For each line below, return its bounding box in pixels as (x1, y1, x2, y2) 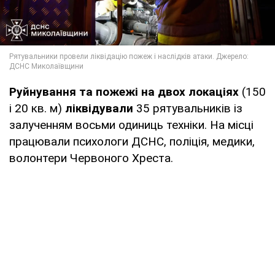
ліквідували (65, 101, 133, 115)
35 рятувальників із (133, 101, 242, 115)
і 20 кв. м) (9, 101, 65, 115)
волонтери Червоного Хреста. (9, 150, 173, 165)
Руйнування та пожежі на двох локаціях (9, 84, 239, 99)
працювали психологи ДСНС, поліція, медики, (9, 134, 255, 149)
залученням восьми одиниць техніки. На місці (9, 117, 254, 132)
